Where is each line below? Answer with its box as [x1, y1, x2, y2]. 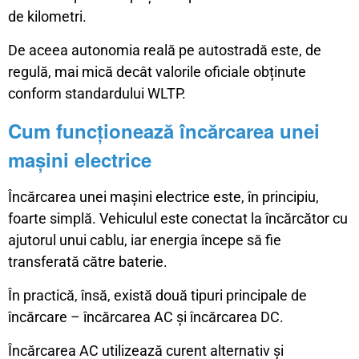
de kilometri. [8, 8, 87, 26]
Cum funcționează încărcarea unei [8, 117, 320, 145]
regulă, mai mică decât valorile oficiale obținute [8, 63, 306, 81]
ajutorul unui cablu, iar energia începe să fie [8, 232, 281, 249]
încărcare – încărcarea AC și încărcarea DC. [8, 309, 284, 326]
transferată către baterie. [8, 253, 167, 271]
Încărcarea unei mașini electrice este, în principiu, [8, 188, 319, 206]
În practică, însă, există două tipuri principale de [8, 287, 307, 305]
